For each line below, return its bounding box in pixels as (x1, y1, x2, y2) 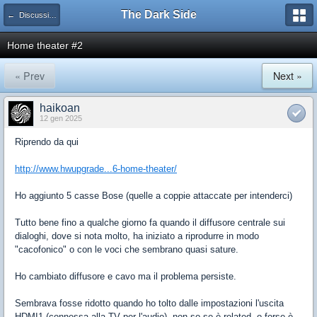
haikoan (40, 102, 80, 114)
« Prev (15, 69, 45, 83)
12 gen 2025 (40, 114, 82, 122)
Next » (272, 69, 302, 83)
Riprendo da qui (15, 137, 79, 147)
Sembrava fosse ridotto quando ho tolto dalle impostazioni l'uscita (15, 298, 284, 309)
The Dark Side (120, 8, 197, 21)
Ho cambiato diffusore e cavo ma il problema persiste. (15, 271, 236, 282)
